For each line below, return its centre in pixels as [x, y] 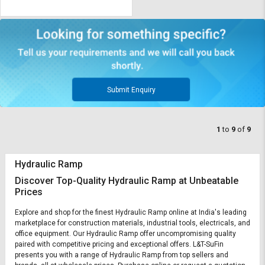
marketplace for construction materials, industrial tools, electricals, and [132, 223]
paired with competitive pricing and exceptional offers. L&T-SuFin [119, 245]
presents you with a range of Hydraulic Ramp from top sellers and [122, 255]
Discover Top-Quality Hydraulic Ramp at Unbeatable [127, 181]
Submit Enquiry [131, 90]
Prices [29, 192]
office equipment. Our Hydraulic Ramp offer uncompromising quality [125, 234]
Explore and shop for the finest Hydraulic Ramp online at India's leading [131, 213]
